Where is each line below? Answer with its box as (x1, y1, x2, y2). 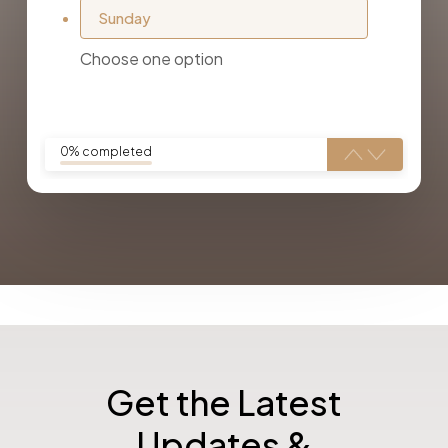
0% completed (60, 144, 153, 160)
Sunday (97, 8, 151, 28)
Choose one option (80, 48, 224, 70)
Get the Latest (105, 380, 342, 425)
